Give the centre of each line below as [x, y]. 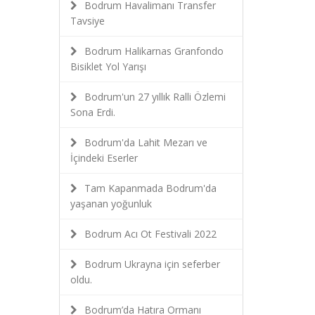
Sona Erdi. [92, 112]
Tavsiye [87, 21]
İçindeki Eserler [104, 158]
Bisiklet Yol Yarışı [108, 66]
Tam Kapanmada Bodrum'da [150, 188]
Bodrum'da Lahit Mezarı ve [146, 142]
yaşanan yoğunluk [111, 204]
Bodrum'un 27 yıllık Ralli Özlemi [155, 97]
